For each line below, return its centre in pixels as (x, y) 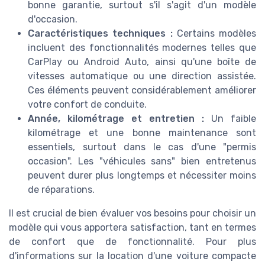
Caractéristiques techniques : (100, 33)
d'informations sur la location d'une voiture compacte (132, 256)
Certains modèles (214, 33)
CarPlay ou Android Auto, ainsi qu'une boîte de (142, 62)
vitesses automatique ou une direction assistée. (142, 76)
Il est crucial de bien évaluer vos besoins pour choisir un (132, 213)
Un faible (230, 118)
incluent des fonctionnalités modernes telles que (142, 47)
